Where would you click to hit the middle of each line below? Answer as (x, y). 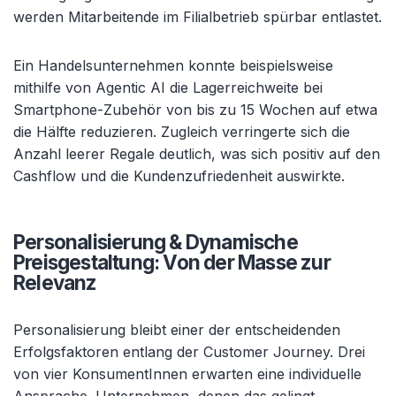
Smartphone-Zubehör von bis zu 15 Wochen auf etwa (195, 110)
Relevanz (55, 282)
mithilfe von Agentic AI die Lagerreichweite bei (168, 88)
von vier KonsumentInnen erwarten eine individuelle (187, 374)
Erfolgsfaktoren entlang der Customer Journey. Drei (189, 352)
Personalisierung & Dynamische (156, 242)
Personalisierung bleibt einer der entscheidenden (177, 330)
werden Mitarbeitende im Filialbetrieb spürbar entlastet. (198, 17)
